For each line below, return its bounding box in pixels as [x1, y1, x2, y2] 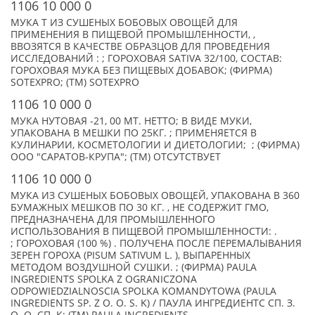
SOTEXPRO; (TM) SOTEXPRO [11, 76, 139, 89]
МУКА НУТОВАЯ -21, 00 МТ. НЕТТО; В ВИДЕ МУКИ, [11, 115, 252, 127]
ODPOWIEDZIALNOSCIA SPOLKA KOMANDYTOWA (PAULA [11, 285, 276, 297]
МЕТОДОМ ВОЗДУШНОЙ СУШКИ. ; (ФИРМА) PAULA [11, 261, 257, 274]
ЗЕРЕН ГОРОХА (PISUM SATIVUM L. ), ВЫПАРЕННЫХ [11, 249, 250, 262]
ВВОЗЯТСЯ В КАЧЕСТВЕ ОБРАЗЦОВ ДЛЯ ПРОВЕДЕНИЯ [11, 40, 270, 53]
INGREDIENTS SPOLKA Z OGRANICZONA [11, 273, 197, 285]
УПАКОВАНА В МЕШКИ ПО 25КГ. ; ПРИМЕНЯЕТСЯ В [11, 127, 257, 139]
